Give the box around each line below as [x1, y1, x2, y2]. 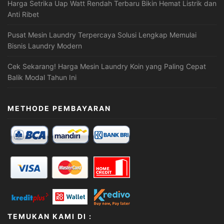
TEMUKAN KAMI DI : [7, 211, 92, 220]
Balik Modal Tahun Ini [7, 72, 76, 81]
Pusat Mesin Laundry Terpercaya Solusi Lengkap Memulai [7, 30, 196, 39]
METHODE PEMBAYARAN [7, 103, 111, 112]
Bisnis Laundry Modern [7, 41, 82, 50]
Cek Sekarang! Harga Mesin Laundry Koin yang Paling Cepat [7, 61, 206, 70]
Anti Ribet [7, 9, 39, 18]
